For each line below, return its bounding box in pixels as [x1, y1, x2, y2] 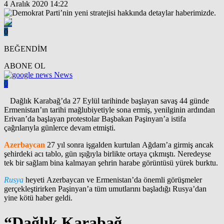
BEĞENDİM [4, 44, 47, 53]
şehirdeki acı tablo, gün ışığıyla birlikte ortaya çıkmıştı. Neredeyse [4, 149, 211, 158]
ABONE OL [4, 61, 45, 70]
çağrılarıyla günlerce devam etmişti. [4, 123, 115, 132]
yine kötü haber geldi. [4, 193, 72, 202]
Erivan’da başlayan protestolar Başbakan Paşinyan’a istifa [4, 114, 186, 123]
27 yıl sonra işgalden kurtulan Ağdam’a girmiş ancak [45, 140, 213, 149]
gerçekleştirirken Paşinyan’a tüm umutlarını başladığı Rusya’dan [4, 184, 206, 193]
